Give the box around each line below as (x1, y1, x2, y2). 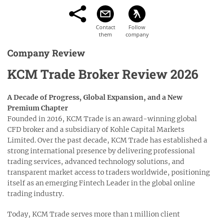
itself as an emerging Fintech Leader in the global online (7, 178, 195, 187)
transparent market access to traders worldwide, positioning (7, 167, 210, 177)
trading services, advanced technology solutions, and (7, 157, 184, 166)
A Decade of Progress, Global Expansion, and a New (7, 92, 182, 102)
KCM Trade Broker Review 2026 (7, 65, 199, 82)
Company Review (7, 46, 85, 59)
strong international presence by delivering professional (7, 146, 195, 155)
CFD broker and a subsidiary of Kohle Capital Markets (7, 125, 184, 134)
